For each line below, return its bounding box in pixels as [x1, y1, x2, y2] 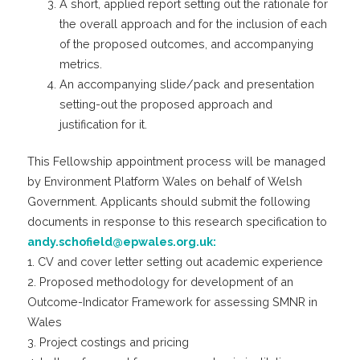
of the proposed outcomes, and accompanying [59, 36, 313, 51]
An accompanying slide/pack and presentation [59, 76, 314, 91]
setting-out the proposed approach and [59, 96, 272, 111]
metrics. [59, 56, 102, 71]
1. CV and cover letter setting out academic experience [27, 255, 323, 269]
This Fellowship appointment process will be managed [27, 154, 325, 169]
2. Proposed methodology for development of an [27, 275, 293, 289]
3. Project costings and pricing [27, 335, 189, 350]
